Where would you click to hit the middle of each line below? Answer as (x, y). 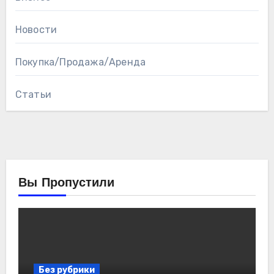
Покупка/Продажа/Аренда (80, 62)
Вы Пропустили (66, 183)
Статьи (33, 94)
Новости (36, 29)
